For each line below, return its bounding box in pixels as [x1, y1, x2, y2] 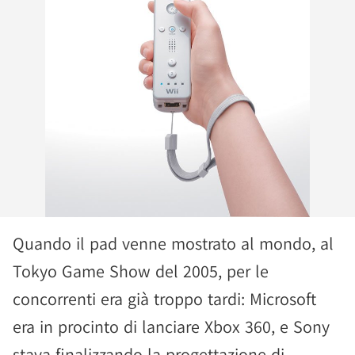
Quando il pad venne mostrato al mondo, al [13, 232, 334, 255]
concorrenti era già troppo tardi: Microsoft [13, 288, 316, 311]
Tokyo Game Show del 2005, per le [13, 260, 269, 283]
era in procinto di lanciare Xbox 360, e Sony [13, 315, 330, 338]
